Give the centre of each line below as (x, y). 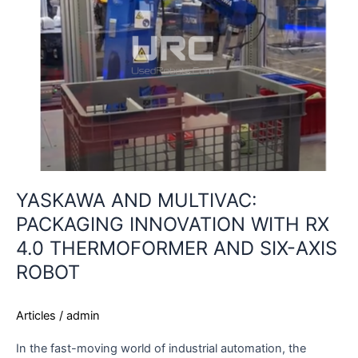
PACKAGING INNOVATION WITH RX (173, 224)
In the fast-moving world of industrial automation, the (161, 348)
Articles (36, 316)
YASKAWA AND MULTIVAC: (137, 200)
